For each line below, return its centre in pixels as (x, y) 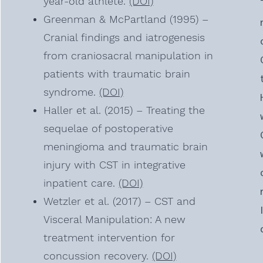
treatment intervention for (109, 237)
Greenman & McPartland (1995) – (126, 19)
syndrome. (72, 92)
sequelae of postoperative (109, 128)
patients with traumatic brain (117, 74)
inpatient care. (81, 183)
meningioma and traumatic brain (126, 146)
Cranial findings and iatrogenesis (124, 37)
